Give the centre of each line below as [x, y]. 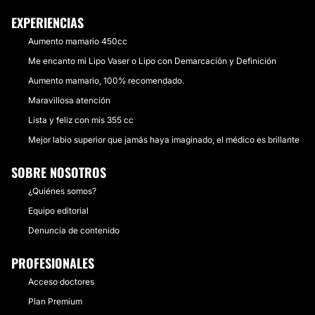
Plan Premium [55, 301]
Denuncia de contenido [74, 230]
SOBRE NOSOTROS [59, 172]
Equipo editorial [58, 211]
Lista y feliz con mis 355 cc [81, 120]
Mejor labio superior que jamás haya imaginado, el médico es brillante [164, 140]
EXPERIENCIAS [47, 22]
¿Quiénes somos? [62, 191]
